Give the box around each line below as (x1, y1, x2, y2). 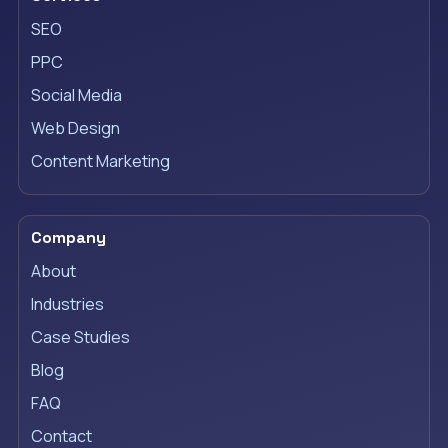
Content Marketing (30, 150, 170, 173)
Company (30, 227, 106, 249)
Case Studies (30, 326, 130, 349)
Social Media (30, 84, 122, 107)
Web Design (30, 117, 120, 140)
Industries (30, 293, 104, 316)
